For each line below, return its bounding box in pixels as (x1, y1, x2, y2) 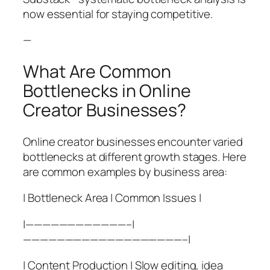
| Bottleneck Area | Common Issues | (23, 190, 201, 206)
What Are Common (23, 60, 171, 84)
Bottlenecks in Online (23, 79, 191, 103)
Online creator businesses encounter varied (23, 133, 243, 149)
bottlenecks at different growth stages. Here (23, 148, 246, 165)
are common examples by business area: (23, 163, 228, 180)
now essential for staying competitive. (23, 5, 213, 22)
